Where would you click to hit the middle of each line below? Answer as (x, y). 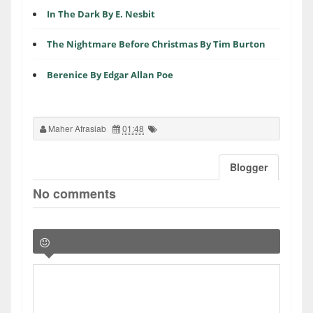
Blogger (249, 167)
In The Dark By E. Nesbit (101, 14)
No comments (74, 193)
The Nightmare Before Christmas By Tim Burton (156, 44)
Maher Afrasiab (77, 128)
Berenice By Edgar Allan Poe (110, 74)
